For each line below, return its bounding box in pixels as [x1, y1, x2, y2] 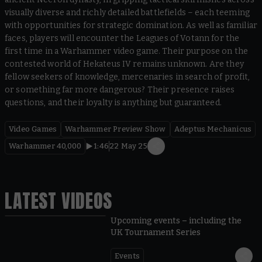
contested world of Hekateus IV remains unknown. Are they [5, 59, 244, 69]
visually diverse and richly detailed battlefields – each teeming [5, 8, 250, 18]
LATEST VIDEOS [5, 186, 112, 215]
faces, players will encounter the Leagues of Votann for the [5, 33, 240, 43]
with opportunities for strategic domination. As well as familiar [5, 20, 257, 30]
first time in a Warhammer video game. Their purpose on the [5, 46, 249, 56]
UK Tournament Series [110, 227, 201, 237]
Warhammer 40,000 [9, 142, 82, 150]
